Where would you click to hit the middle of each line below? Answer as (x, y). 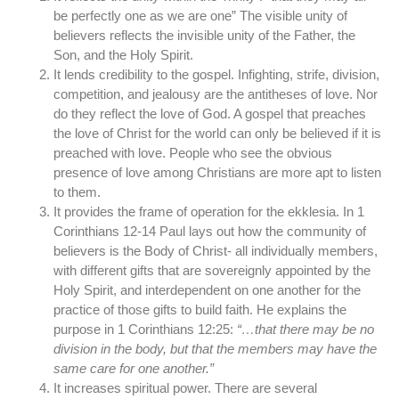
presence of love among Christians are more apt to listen (217, 173)
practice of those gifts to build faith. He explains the (200, 310)
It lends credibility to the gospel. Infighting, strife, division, (216, 75)
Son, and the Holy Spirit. (123, 55)
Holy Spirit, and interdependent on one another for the (207, 290)
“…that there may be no (305, 330)
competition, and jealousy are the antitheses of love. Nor (216, 94)
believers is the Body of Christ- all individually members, (216, 251)
